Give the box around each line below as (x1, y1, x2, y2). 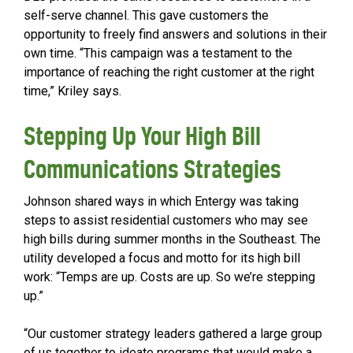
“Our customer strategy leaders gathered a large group (24, 326, 322, 342)
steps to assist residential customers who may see (24, 213, 308, 229)
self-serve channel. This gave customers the (24, 8, 269, 24)
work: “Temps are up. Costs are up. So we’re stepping (24, 269, 315, 285)
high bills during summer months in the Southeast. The (24, 232, 321, 247)
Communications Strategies (24, 154, 281, 185)
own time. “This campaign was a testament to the (24, 46, 292, 61)
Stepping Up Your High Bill (24, 121, 261, 152)
